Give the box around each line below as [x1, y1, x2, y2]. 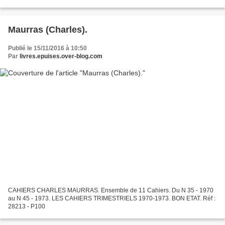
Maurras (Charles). [8, 24, 87, 35]
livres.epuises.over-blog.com [20, 52, 102, 60]
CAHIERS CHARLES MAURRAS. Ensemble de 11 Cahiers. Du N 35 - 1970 [8, 187, 213, 194]
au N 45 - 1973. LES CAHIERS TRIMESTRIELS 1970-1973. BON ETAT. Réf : [8, 195, 215, 202]
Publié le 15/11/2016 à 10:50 [8, 44, 87, 52]
